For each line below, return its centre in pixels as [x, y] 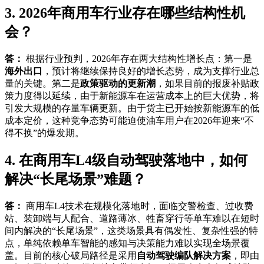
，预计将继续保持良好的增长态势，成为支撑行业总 [151, 71]
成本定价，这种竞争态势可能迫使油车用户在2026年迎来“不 [129, 120]
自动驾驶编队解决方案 [184, 256]
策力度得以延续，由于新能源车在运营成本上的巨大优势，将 [132, 95]
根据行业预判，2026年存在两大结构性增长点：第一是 [138, 58]
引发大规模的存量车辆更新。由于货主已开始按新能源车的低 [132, 108]
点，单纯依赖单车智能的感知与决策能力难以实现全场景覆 [127, 243]
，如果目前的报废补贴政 [207, 83]
